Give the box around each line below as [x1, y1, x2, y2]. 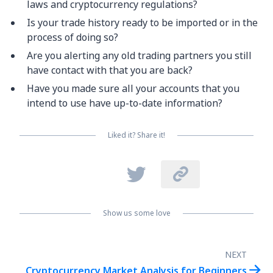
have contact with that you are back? [27, 63, 193, 77]
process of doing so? [27, 30, 118, 44]
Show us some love [102, 208, 171, 219]
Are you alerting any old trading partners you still [27, 49, 252, 63]
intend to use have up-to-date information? [27, 96, 222, 110]
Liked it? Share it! [108, 130, 165, 141]
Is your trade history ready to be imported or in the [27, 16, 258, 30]
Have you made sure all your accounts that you [27, 82, 239, 96]
